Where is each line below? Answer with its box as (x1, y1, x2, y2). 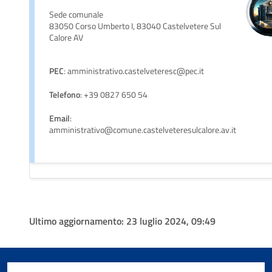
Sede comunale (49, 7, 103, 21)
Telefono (49, 87, 80, 101)
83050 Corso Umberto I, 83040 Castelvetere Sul (49, 19, 221, 33)
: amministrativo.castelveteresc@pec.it (64, 64, 204, 78)
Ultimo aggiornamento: (29, 213, 126, 228)
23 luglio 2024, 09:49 (126, 213, 216, 228)
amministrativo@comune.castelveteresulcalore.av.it (49, 123, 236, 137)
